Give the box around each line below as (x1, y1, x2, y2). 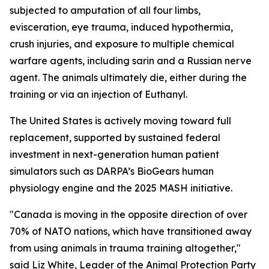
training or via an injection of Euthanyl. (10, 88, 187, 100)
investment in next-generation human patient (10, 148, 219, 160)
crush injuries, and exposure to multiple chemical (10, 38, 234, 50)
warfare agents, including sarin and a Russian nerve (10, 55, 252, 67)
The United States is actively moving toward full (10, 115, 231, 127)
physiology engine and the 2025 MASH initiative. (10, 182, 232, 194)
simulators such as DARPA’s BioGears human (10, 165, 214, 177)
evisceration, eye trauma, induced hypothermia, (10, 21, 233, 33)
